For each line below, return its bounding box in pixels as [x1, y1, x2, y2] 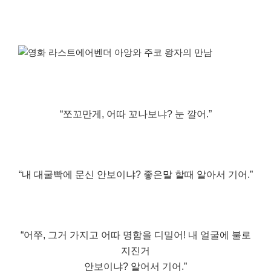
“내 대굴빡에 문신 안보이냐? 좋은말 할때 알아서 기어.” [18, 169, 253, 180]
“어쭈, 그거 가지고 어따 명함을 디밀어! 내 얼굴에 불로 [20, 229, 251, 240]
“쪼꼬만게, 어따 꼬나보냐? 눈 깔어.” [59, 108, 212, 119]
